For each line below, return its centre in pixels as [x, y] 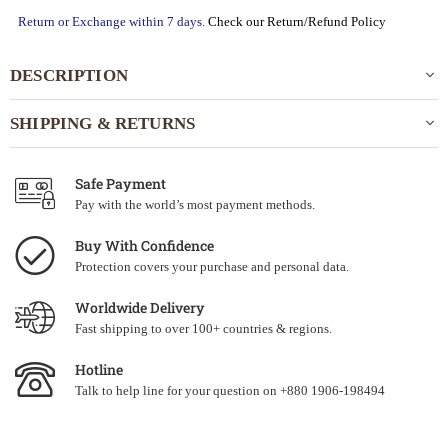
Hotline [99, 369]
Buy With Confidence [144, 245]
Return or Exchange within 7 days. [112, 21]
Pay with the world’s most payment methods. [195, 204]
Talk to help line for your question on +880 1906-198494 [230, 390]
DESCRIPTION [69, 75]
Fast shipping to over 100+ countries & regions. [203, 328]
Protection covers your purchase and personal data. [212, 266]
